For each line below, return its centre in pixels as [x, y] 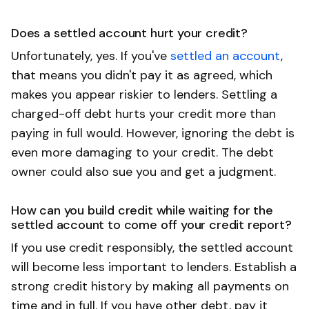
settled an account [226, 56]
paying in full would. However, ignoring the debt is [153, 133]
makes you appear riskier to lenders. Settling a [144, 94]
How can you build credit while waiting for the [142, 210]
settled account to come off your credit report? [151, 225]
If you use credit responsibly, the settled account [152, 247]
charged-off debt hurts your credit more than [143, 113]
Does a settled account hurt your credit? [129, 33]
